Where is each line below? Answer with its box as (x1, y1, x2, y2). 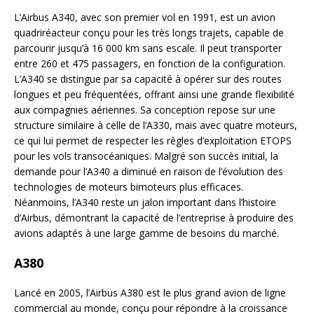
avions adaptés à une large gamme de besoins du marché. (14, 226, 279, 240)
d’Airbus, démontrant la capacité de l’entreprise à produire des (14, 211, 294, 225)
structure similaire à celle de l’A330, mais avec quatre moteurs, (14, 118, 297, 132)
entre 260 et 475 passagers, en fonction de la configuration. (14, 57, 285, 71)
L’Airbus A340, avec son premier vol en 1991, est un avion (14, 11, 275, 25)
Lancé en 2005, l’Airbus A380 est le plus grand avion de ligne (14, 286, 286, 300)
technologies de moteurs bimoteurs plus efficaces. (14, 180, 243, 194)
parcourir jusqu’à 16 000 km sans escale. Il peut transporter (14, 41, 282, 55)
